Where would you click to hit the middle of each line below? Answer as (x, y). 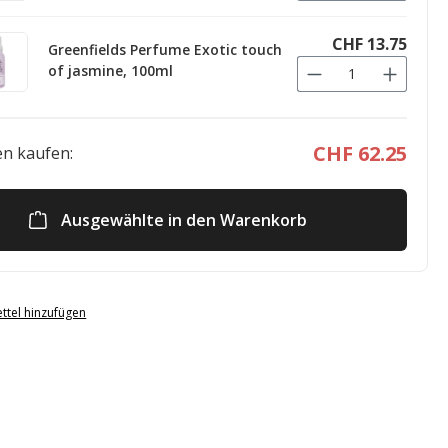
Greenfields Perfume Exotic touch (165, 49)
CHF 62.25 (360, 153)
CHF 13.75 (369, 43)
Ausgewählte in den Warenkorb (184, 219)
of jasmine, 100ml (110, 70)
